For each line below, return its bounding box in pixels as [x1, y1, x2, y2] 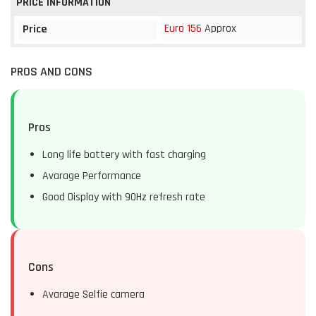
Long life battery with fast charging [42, 147, 206, 162]
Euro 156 [164, 20, 202, 36]
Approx [202, 20, 236, 36]
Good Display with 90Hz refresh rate [42, 189, 205, 205]
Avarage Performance [42, 168, 141, 183]
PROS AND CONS [11, 63, 92, 80]
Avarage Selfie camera [42, 286, 145, 302]
